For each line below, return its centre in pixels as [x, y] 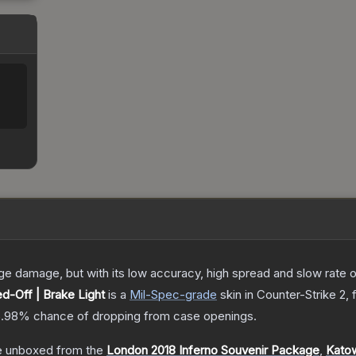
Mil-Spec [155, 295]
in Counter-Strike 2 [294, 295]
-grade [198, 295]
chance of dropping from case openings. [143, 316]
